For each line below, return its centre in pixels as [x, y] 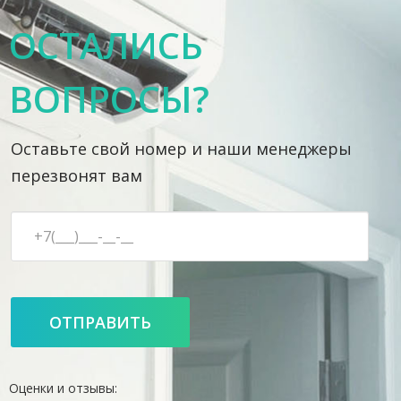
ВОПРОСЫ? [109, 99]
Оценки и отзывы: [63, 388]
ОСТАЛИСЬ [106, 45]
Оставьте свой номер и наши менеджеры [181, 149]
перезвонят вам [77, 175]
